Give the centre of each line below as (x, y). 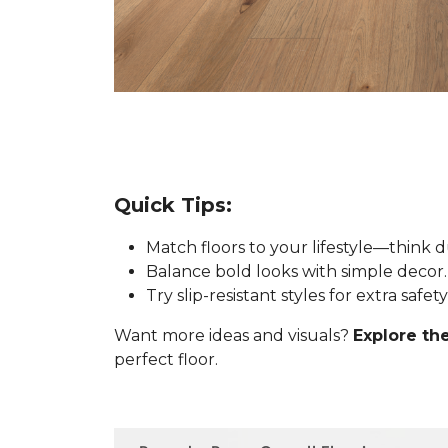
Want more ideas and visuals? (233, 335)
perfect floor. (166, 359)
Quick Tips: (173, 205)
